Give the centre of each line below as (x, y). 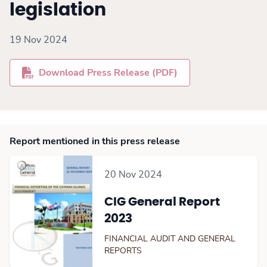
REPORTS (123, 251)
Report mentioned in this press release (95, 141)
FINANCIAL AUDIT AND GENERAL (170, 239)
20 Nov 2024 (133, 175)
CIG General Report (162, 202)
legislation (58, 10)
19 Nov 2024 (38, 40)
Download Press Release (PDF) (108, 73)
